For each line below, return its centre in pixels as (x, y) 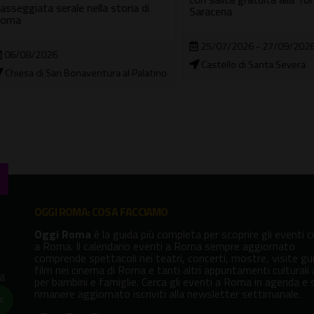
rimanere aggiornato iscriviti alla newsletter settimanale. (168, 293)
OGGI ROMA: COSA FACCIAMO (101, 211)
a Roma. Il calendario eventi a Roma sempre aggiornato (165, 246)
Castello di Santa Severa (230, 64)
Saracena (188, 11)
